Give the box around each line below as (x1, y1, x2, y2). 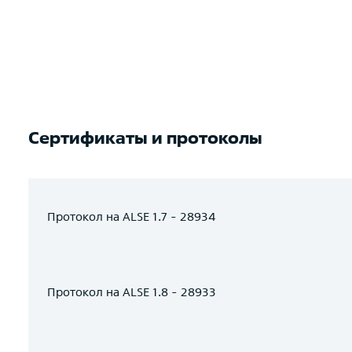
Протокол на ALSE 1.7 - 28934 (47, 209, 215, 223)
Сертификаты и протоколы (28, 128, 262, 147)
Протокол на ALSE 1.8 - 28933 (47, 284, 216, 299)
